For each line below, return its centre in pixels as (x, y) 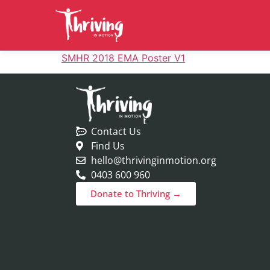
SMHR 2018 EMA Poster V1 (123, 58)
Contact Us (116, 131)
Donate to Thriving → (136, 193)
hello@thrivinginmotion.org (153, 160)
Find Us (108, 146)
